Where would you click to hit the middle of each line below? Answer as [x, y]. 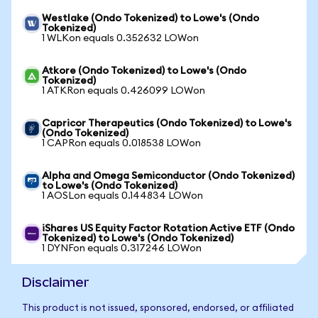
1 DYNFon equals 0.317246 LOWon [122, 248]
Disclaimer [56, 282]
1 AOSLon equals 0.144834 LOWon [122, 196]
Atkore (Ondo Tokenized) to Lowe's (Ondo [144, 71]
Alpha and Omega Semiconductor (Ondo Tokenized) [168, 176]
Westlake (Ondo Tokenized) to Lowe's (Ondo [150, 18]
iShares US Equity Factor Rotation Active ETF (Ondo [168, 229]
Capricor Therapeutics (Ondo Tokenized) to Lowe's [167, 124]
